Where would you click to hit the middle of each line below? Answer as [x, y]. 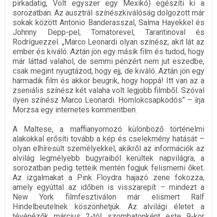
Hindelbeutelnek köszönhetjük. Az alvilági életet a [108, 207]
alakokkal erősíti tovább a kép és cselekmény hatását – [108, 139]
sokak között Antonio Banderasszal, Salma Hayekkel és [108, 23]
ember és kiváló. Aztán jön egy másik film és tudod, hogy [108, 52]
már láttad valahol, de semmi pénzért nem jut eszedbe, [108, 62]
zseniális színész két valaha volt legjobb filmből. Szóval [108, 91]
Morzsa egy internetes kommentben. [75, 110]
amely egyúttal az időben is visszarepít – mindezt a [108, 187]
